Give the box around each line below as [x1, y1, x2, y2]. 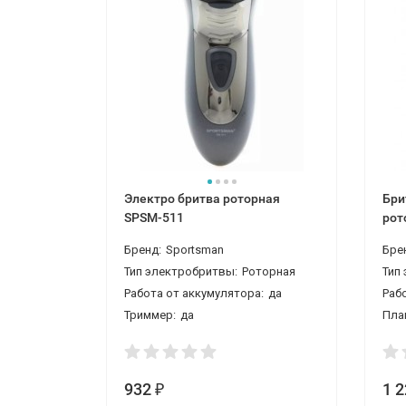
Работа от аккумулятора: [124, 286, 264, 300]
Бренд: [124, 243, 161, 256]
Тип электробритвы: [124, 265, 237, 278]
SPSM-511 [124, 210, 184, 225]
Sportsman [166, 243, 225, 256]
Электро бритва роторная [124, 191, 280, 206]
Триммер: [124, 308, 176, 322]
